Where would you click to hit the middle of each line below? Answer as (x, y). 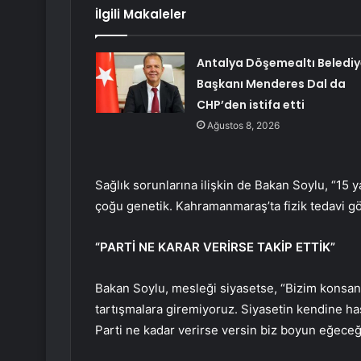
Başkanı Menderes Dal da (271, 84)
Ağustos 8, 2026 (243, 126)
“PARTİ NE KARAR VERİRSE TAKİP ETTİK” (215, 247)
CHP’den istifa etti (250, 105)
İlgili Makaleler (141, 15)
